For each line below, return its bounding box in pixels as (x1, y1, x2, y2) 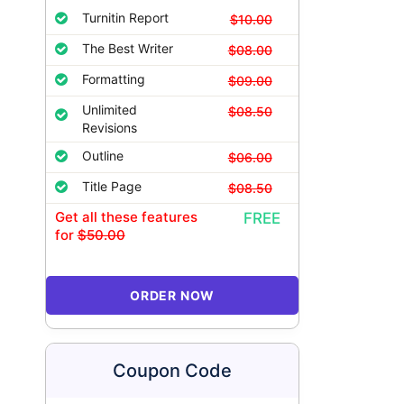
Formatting (81, 71, 145, 87)
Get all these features (54, 208, 197, 225)
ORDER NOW (129, 288, 216, 303)
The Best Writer (81, 41, 173, 56)
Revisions (81, 120, 137, 135)
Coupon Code (113, 360, 233, 381)
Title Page (81, 179, 142, 194)
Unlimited (81, 102, 137, 117)
